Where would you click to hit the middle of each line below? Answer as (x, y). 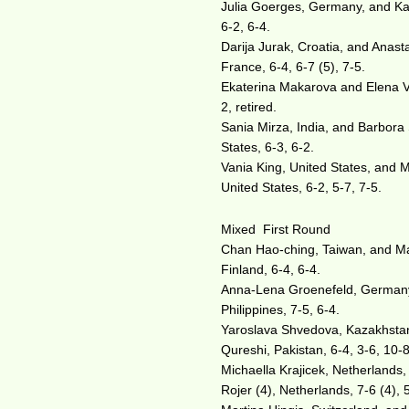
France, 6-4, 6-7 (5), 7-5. (294, 67)
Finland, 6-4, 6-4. (271, 269)
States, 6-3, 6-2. (268, 147)
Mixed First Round (276, 229)
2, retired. (249, 107)
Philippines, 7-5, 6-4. (281, 309)
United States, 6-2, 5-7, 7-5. (302, 187)
